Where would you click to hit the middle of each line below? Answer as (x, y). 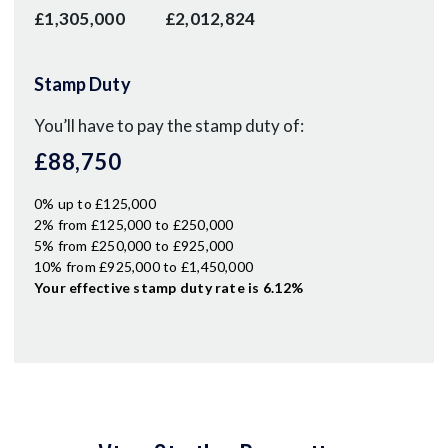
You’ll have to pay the (114, 125)
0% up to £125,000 (95, 203)
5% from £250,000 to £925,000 (134, 245)
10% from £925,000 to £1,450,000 (144, 266)
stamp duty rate (189, 287)
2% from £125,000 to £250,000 (134, 224)
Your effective (84, 287)
